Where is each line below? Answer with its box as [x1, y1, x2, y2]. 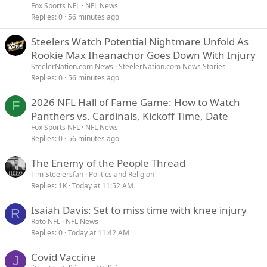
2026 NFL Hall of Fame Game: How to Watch [31, 95, 240, 109]
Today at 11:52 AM [72, 181, 133, 191]
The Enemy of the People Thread [31, 156, 185, 170]
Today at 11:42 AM [68, 228, 129, 238]
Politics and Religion [89, 169, 154, 179]
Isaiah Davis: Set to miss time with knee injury [31, 203, 247, 217]
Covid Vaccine [31, 250, 96, 264]
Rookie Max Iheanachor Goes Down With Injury [31, 48, 256, 62]
